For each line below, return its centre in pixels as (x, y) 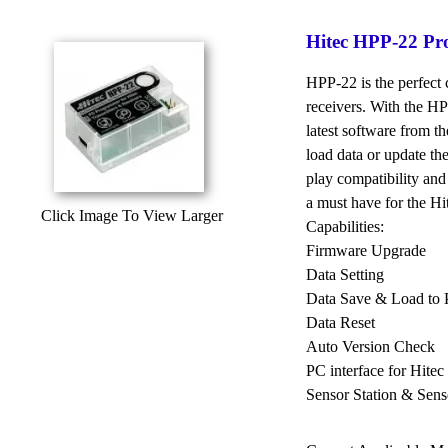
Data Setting (345, 274)
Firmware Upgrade (366, 250)
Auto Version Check (370, 346)
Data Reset (340, 322)
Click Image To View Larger (132, 215)
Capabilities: (345, 226)
